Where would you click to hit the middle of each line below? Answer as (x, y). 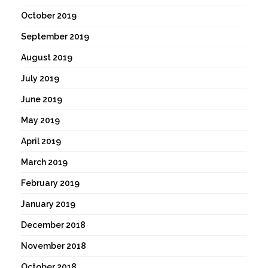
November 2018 (54, 246)
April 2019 (41, 141)
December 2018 (53, 225)
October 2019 (49, 16)
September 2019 (55, 37)
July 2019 (40, 79)
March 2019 (44, 162)
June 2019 (42, 100)
